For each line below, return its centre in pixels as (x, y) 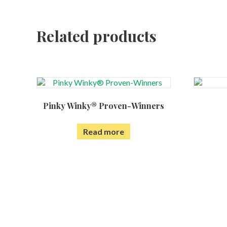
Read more (103, 131)
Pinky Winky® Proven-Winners (103, 106)
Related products (97, 36)
